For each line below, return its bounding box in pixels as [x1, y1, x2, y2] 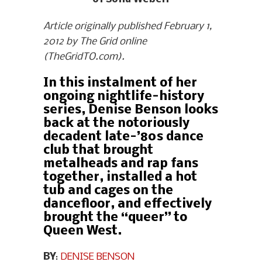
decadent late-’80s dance [43, 130, 204, 144]
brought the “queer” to [43, 211, 187, 225]
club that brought [43, 144, 153, 158]
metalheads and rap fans [43, 157, 198, 171]
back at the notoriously [43, 117, 189, 131]
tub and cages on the [43, 184, 173, 198]
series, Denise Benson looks [43, 104, 218, 118]
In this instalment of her [43, 77, 197, 91]
